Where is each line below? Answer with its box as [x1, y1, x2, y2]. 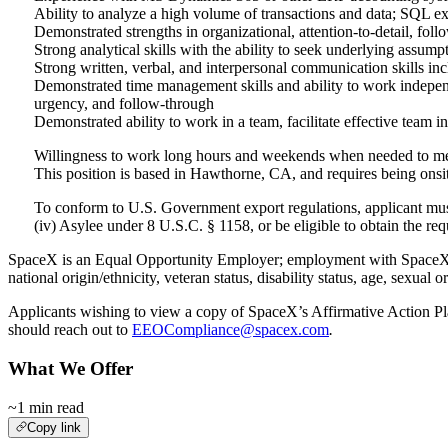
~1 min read [8, 398, 84, 416]
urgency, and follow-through [34, 95, 214, 113]
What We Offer [8, 357, 133, 379]
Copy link [27, 419, 81, 435]
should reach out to [8, 321, 132, 339]
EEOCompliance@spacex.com [132, 321, 329, 339]
